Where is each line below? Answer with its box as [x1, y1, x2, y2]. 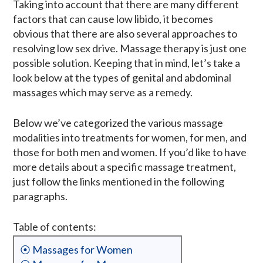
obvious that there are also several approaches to [13, 26, 237, 40]
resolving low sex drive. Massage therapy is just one [13, 41, 247, 55]
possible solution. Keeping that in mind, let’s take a [13, 56, 240, 69]
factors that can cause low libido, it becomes [13, 12, 213, 25]
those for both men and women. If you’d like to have [13, 145, 247, 159]
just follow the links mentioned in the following [13, 174, 224, 188]
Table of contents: [13, 220, 96, 233]
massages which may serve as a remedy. [13, 85, 193, 99]
